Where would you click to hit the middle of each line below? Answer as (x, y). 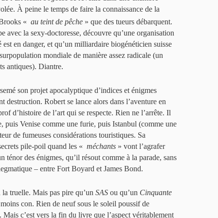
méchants (100, 146)
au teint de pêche (56, 22)
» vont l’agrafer (140, 146)
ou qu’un (125, 193)
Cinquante (156, 193)
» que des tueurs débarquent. (127, 22)
